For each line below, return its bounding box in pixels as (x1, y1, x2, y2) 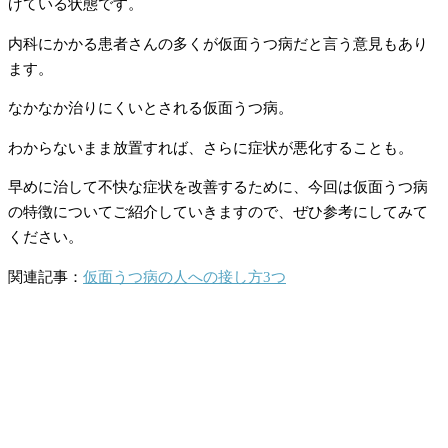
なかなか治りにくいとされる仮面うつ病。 (8, 100, 293, 117)
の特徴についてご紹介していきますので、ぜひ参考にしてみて (8, 204, 428, 221)
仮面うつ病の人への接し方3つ (83, 268, 286, 285)
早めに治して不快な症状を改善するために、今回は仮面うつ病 (8, 179, 428, 196)
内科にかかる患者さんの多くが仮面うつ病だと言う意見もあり (8, 35, 428, 52)
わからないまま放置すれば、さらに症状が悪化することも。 (8, 139, 413, 156)
